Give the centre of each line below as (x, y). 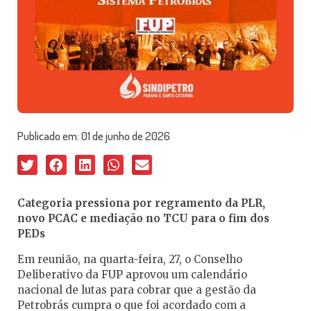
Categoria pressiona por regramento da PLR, (141, 203)
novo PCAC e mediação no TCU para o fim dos (143, 219)
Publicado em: (49, 136)
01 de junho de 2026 (126, 136)
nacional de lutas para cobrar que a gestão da (137, 290)
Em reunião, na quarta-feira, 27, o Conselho (130, 260)
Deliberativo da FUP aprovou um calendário (132, 275)
